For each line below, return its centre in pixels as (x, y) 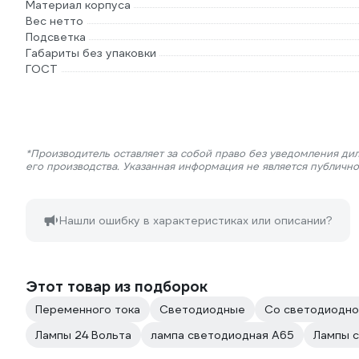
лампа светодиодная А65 (222, 335)
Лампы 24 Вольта (83, 335)
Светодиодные (202, 309)
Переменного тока (88, 309)
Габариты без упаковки (91, 53)
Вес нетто (54, 21)
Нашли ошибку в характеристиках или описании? (196, 220)
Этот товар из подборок (117, 286)
